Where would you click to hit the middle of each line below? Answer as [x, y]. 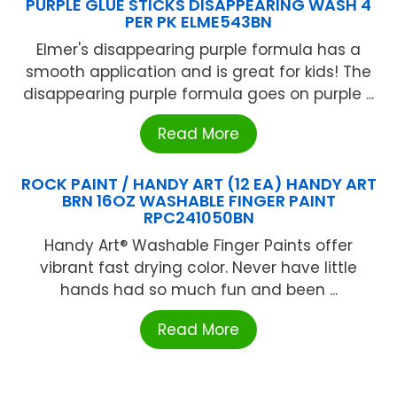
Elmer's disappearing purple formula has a [198, 50]
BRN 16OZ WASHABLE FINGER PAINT [198, 201]
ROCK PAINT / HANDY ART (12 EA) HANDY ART [198, 184]
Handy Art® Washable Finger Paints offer [198, 246]
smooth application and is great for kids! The [198, 72]
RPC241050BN [198, 218]
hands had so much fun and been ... [198, 290]
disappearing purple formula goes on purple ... [198, 94]
